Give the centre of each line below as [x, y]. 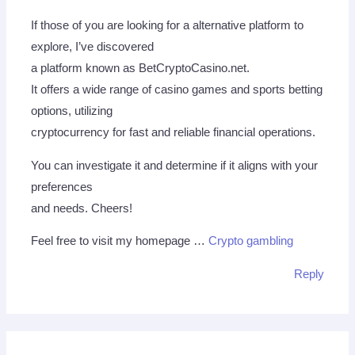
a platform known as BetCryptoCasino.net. [141, 69]
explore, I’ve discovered [93, 47]
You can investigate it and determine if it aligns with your [175, 165]
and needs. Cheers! [82, 208]
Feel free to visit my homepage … [120, 241]
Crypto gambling [251, 241]
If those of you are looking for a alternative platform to [168, 26]
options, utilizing [72, 111]
